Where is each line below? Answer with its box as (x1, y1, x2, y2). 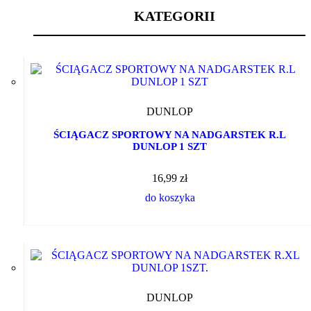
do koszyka (144, 192, 195, 204)
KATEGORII (134, 8, 215, 24)
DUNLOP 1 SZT (133, 141, 207, 153)
